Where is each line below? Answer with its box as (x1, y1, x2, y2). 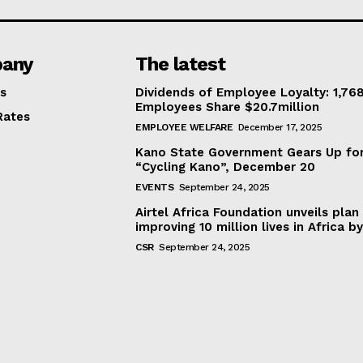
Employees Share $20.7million (135, 100, 320, 115)
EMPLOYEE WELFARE (135, 122, 233, 134)
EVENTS (135, 181, 174, 194)
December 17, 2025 (237, 122, 322, 134)
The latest (135, 53, 226, 76)
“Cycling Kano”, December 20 (135, 160, 316, 175)
